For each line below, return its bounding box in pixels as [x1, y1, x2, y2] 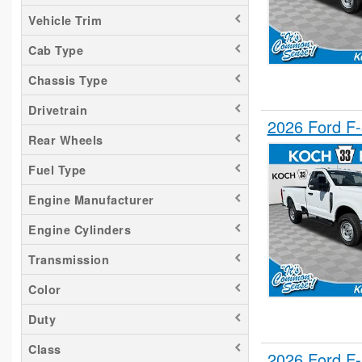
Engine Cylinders [28, 221, 131, 238]
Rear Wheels [28, 132, 103, 149]
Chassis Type [28, 72, 107, 89]
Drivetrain [28, 102, 87, 119]
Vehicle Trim [28, 12, 102, 29]
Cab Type [28, 42, 83, 59]
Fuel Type [28, 162, 86, 179]
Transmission [28, 251, 109, 268]
